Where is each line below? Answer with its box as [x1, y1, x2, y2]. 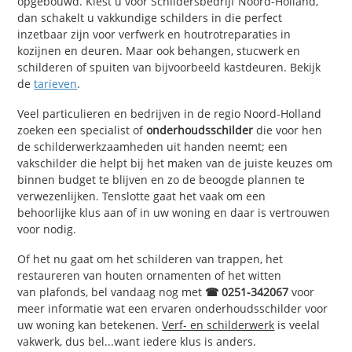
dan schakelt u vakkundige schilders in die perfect [17, 10, 283, 26]
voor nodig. [17, 221, 77, 236]
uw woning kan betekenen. [17, 317, 163, 332]
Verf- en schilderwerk [162, 317, 275, 332]
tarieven [34, 76, 78, 92]
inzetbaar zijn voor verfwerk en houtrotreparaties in [17, 27, 291, 42]
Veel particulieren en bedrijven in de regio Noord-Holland [17, 105, 322, 121]
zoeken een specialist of [17, 122, 147, 137]
